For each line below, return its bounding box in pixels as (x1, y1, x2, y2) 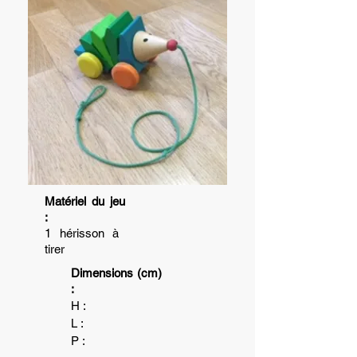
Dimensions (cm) (71, 266, 162, 280)
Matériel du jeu (45, 194, 125, 208)
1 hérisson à (45, 226, 119, 240)
